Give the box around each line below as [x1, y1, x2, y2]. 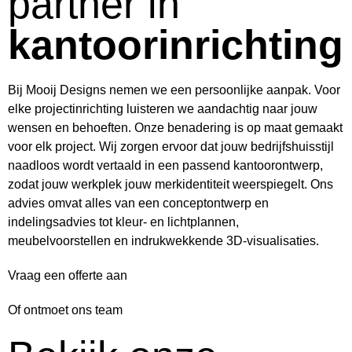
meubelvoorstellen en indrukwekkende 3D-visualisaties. [8, 234, 319, 248]
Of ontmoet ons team [8, 303, 123, 317]
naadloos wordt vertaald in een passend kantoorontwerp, [8, 159, 323, 173]
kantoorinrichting [8, 22, 343, 68]
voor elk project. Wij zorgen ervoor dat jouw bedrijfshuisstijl [8, 140, 334, 154]
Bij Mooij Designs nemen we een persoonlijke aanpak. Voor [8, 83, 340, 97]
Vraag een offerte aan [8, 269, 127, 283]
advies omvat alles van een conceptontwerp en [8, 196, 269, 211]
